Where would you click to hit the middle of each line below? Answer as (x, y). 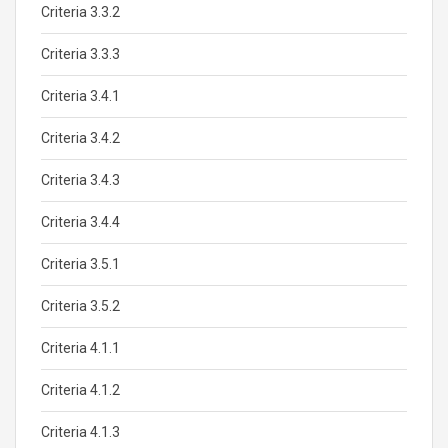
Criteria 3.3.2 (80, 12)
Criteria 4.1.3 (80, 432)
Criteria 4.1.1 (80, 348)
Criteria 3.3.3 (80, 54)
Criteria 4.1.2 (80, 390)
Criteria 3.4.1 (80, 96)
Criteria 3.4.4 (80, 222)
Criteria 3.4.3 (80, 180)
